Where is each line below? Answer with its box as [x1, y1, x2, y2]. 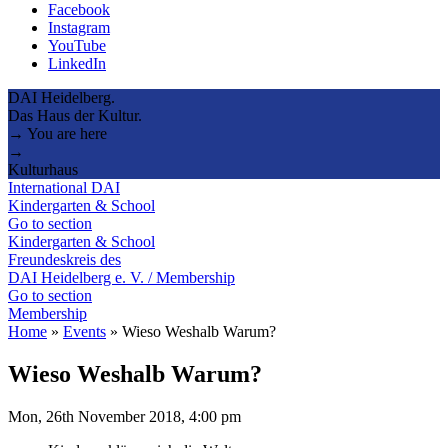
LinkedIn [48, 54, 106, 72]
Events [63, 322, 106, 340]
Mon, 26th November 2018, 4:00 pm [8, 407, 241, 425]
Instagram [48, 18, 110, 36]
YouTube [48, 36, 106, 54]
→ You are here [8, 124, 107, 142]
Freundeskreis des [8, 250, 121, 268]
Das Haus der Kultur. [8, 106, 142, 124]
